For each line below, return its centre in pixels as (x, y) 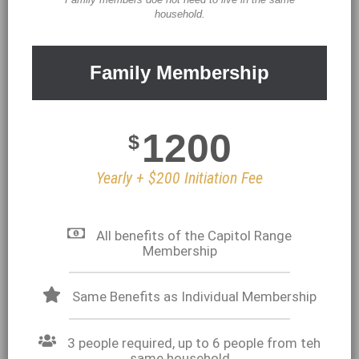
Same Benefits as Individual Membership (194, 297)
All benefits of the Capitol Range (194, 236)
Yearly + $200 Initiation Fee (179, 178)
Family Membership (179, 73)
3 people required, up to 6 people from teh (194, 343)
